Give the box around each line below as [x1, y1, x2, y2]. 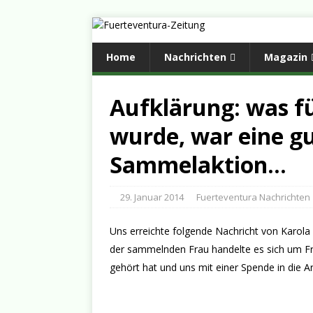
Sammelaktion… [110, 150, 286, 180]
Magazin [264, 50, 307, 64]
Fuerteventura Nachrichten [196, 191, 310, 203]
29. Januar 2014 [120, 191, 184, 203]
